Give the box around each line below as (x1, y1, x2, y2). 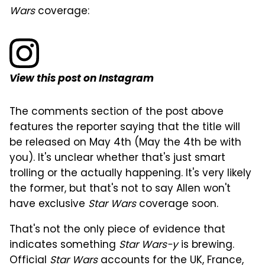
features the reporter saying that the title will (9, 119, 240, 136)
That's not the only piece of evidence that (9, 221, 225, 238)
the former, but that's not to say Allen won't (9, 180, 231, 198)
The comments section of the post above (9, 104, 224, 121)
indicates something (9, 237, 119, 254)
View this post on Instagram (9, 70, 154, 88)
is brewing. (178, 237, 234, 254)
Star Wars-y (119, 237, 178, 254)
